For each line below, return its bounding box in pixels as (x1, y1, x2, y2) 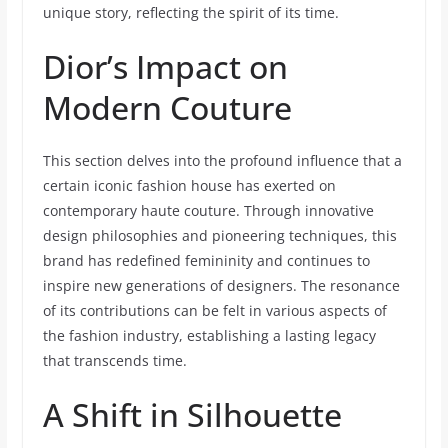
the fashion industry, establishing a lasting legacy (42, 326, 376, 345)
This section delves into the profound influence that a (42, 151, 402, 170)
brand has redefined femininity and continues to (42, 251, 370, 270)
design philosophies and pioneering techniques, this (42, 226, 397, 245)
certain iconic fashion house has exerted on (42, 176, 336, 195)
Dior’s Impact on (42, 45, 288, 88)
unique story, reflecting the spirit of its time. (42, 3, 339, 22)
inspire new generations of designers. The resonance (42, 276, 400, 295)
